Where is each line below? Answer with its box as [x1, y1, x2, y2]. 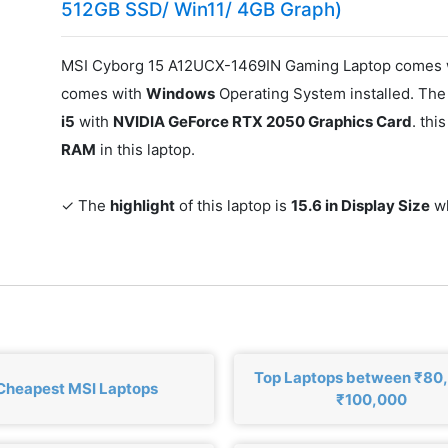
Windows [146, 84, 216, 104]
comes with [61, 84, 147, 104]
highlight [110, 196, 176, 216]
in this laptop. [96, 140, 196, 160]
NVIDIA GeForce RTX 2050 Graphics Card [113, 112, 413, 132]
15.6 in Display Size [291, 196, 431, 216]
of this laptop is [175, 196, 292, 216]
